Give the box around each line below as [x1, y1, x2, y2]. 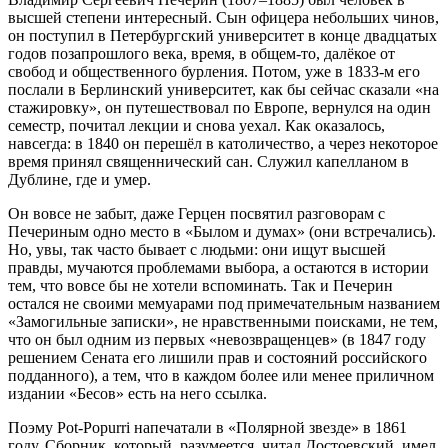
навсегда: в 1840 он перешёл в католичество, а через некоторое [8, 135, 438, 153]
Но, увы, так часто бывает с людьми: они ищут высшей [8, 241, 386, 259]
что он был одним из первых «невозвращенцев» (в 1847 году [8, 331, 426, 349]
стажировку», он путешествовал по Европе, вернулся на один [8, 99, 431, 117]
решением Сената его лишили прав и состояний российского [8, 349, 427, 367]
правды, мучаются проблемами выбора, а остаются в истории [8, 259, 429, 277]
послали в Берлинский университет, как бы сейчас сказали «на [8, 81, 439, 99]
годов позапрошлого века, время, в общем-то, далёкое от [8, 45, 395, 63]
